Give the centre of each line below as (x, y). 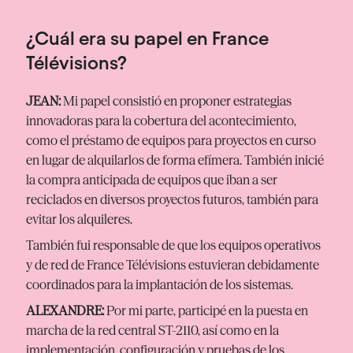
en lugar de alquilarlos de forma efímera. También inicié (175, 160)
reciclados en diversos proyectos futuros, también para (172, 199)
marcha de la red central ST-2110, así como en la (152, 330)
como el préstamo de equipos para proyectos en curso (171, 140)
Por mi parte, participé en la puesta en (206, 310)
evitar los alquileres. (79, 219)
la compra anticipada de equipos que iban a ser (152, 179)
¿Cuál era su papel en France (147, 39)
